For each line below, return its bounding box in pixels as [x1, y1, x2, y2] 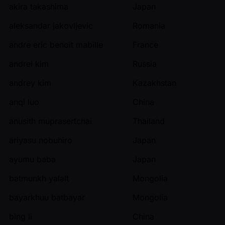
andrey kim [9, 77, 51, 88]
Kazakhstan [133, 77, 176, 88]
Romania [133, 20, 165, 31]
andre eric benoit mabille [9, 39, 103, 50]
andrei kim [9, 58, 49, 69]
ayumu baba [9, 154, 56, 164]
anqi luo [9, 96, 39, 107]
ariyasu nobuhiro [9, 135, 72, 145]
